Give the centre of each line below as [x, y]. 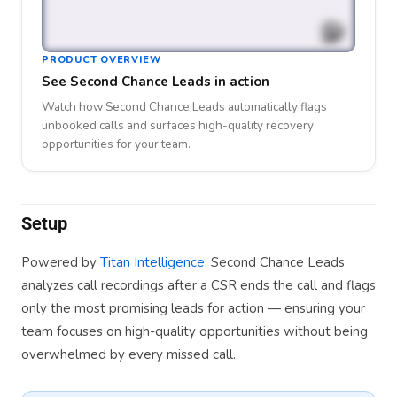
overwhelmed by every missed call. [128, 355]
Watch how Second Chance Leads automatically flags [184, 107]
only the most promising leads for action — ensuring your [193, 309]
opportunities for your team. [116, 144]
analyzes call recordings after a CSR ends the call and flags [198, 286]
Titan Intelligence [152, 263]
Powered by [61, 263]
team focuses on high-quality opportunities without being [195, 332]
